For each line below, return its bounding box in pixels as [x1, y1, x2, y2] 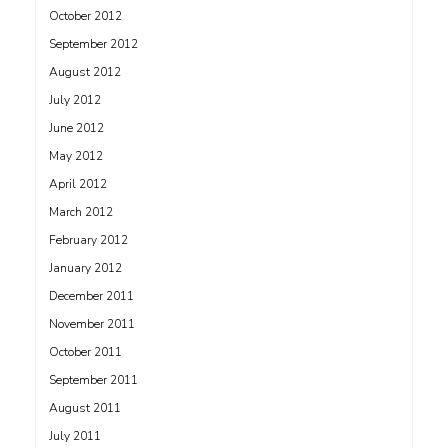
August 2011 [49, 400, 121, 417]
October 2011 [49, 344, 122, 361]
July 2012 [49, 92, 101, 109]
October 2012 [49, 8, 122, 25]
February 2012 [49, 232, 128, 249]
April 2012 [49, 176, 107, 193]
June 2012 [49, 120, 104, 137]
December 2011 [49, 288, 134, 305]
